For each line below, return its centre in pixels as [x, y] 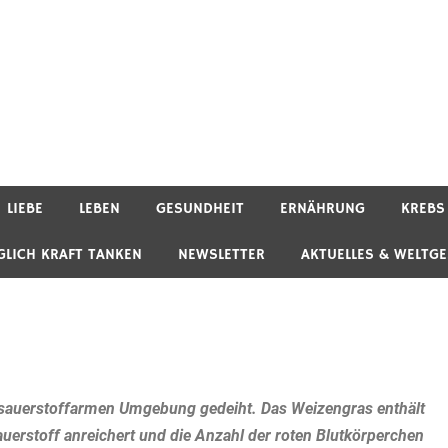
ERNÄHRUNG [322, 208]
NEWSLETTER [221, 254]
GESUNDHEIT [200, 208]
